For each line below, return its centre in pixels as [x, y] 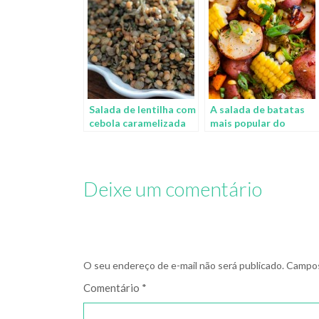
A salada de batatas [257, 110]
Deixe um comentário [173, 189]
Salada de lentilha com [142, 110]
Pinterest [233, 137]
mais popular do [248, 123]
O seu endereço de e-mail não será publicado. [184, 266]
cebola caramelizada [137, 123]
